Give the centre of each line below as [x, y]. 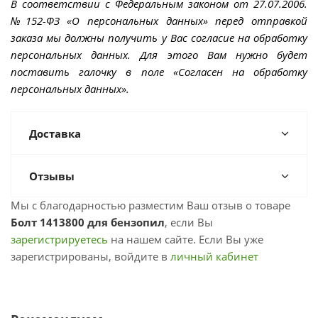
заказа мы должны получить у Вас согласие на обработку [159, 38]
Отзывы [52, 176]
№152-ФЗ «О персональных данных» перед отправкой [159, 21]
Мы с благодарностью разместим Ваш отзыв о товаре [150, 205]
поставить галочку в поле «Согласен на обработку [159, 72]
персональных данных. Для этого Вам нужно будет [159, 55]
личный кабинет [214, 256]
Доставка [55, 133]
